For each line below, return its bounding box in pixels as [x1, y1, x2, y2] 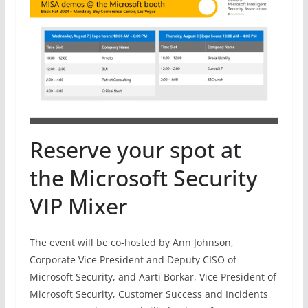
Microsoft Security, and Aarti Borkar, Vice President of [29, 269, 276, 283]
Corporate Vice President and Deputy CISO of [29, 252, 236, 266]
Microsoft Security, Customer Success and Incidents [29, 287, 268, 300]
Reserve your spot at [29, 134, 241, 164]
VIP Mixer [29, 190, 135, 221]
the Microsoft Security [29, 162, 258, 192]
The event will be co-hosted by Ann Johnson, [29, 235, 234, 249]
